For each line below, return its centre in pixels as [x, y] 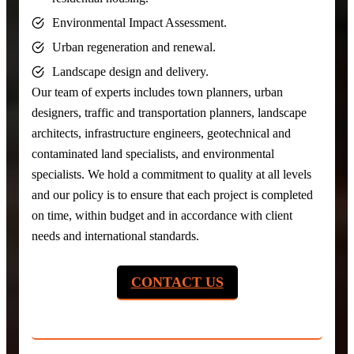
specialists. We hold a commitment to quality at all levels [171, 174]
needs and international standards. [115, 235]
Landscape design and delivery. [130, 71]
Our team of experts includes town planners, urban [157, 92]
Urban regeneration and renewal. [134, 47]
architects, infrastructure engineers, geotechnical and [161, 133]
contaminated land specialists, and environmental [153, 153]
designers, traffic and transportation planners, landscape [169, 112]
